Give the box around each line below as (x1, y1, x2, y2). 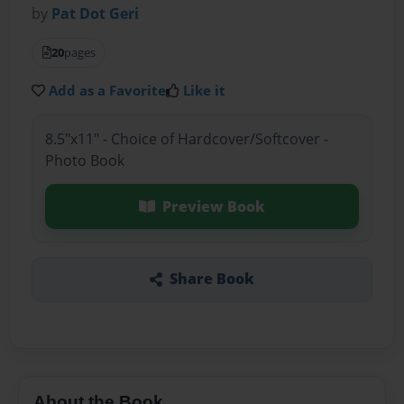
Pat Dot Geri (51, 4, 140, 24)
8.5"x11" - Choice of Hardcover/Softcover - (44, 128, 328, 149)
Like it (183, 81, 226, 100)
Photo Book (44, 150, 124, 170)
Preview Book (161, 196, 265, 216)
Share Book (169, 269, 254, 289)
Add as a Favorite (49, 81, 167, 100)
